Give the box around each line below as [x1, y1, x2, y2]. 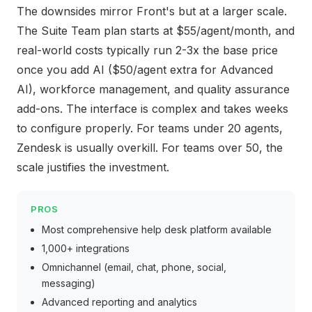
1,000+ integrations [42, 242, 130, 254]
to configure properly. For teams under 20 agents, [17, 121, 283, 135]
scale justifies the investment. [17, 160, 169, 174]
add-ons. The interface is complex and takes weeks [17, 102, 288, 116]
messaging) [42, 277, 95, 289]
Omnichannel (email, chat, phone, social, [42, 261, 226, 273]
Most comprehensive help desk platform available [42, 224, 272, 235]
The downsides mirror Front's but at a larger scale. [17, 4, 287, 18]
